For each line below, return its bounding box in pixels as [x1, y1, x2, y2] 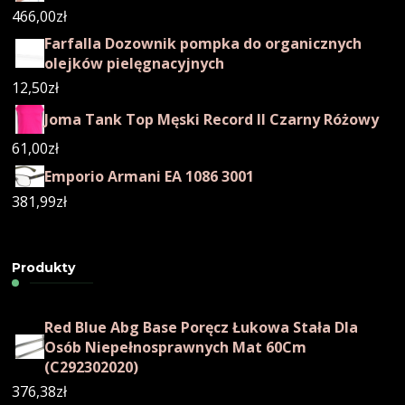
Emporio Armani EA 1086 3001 [44, 165, 255, 186]
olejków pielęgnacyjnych [44, 52, 225, 73]
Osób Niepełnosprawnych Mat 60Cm [44, 336, 307, 357]
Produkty [12, 259, 77, 276]
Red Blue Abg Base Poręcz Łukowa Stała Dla [44, 316, 359, 337]
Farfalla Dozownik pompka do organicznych [44, 33, 363, 53]
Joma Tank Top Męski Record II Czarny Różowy [44, 108, 380, 129]
